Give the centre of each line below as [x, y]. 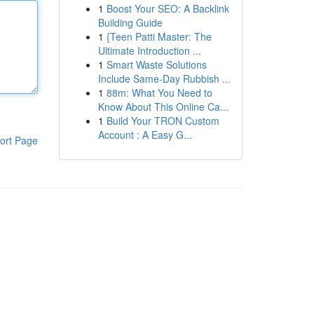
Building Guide [130, 22]
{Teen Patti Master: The [159, 36]
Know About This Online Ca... [163, 107]
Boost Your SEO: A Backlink [168, 8]
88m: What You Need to [159, 93]
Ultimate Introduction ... [149, 50]
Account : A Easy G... [145, 135]
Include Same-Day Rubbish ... [164, 78]
